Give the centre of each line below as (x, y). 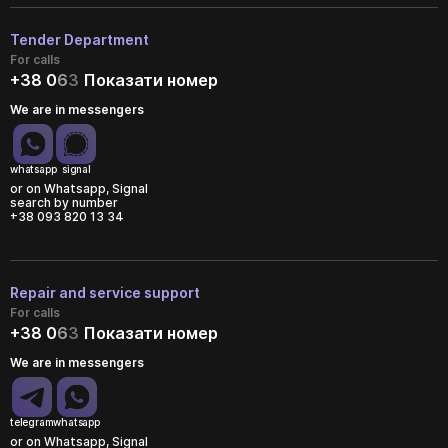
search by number (64, 203)
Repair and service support (105, 293)
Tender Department (79, 40)
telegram (32, 422)
